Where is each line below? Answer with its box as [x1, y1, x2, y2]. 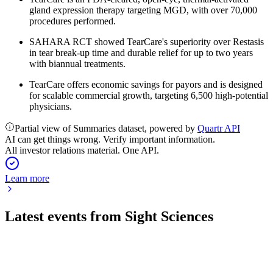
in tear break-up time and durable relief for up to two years [29, 48, 253, 58]
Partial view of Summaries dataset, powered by [15, 123, 197, 133]
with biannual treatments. [29, 58, 126, 69]
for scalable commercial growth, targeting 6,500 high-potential [29, 90, 268, 101]
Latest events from [5, 208, 125, 224]
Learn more [5, 173, 49, 183]
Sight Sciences [125, 208, 213, 224]
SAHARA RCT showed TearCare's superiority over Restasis [29, 37, 264, 47]
